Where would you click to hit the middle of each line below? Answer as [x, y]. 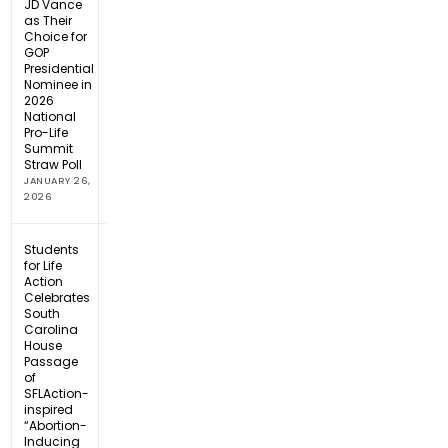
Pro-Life [46, 132]
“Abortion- [56, 425]
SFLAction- [57, 393]
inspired [49, 409]
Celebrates [57, 297]
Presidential [59, 68]
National [50, 116]
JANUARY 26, [57, 180]
